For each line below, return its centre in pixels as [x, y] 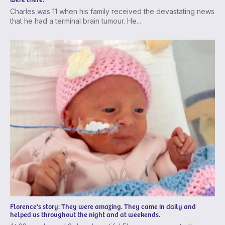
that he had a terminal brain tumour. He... [76, 21]
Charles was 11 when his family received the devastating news [112, 11]
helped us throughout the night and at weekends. [85, 214]
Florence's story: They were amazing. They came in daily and [103, 206]
